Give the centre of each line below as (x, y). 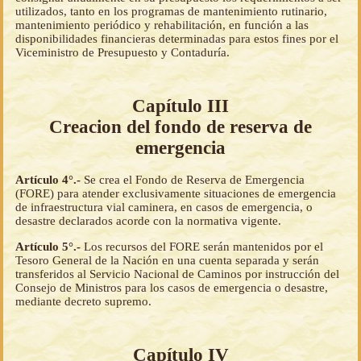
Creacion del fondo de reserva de (180, 127)
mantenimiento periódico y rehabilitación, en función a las (162, 25)
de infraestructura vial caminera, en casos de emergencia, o (164, 207)
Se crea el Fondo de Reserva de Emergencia (194, 180)
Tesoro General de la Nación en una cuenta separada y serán (167, 261)
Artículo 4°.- (50, 180)
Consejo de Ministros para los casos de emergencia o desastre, (172, 288)
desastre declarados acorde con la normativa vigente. (148, 221)
